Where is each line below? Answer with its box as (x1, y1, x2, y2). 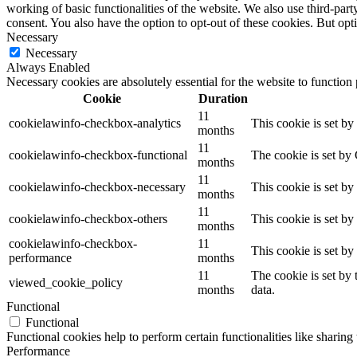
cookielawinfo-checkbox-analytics (9, 116, 181, 130)
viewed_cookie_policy (9, 275, 123, 289)
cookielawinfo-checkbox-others (9, 211, 167, 226)
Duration (198, 91, 248, 105)
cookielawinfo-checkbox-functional (9, 147, 187, 162)
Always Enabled (6, 60, 90, 74)
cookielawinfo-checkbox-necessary (9, 179, 186, 194)
